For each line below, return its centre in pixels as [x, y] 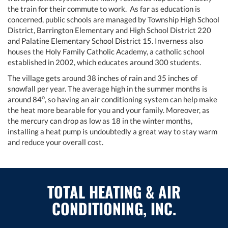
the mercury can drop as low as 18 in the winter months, [100, 120]
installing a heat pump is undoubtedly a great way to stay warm [112, 131]
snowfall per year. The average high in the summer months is [108, 88]
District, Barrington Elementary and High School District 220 [109, 30]
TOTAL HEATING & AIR [114, 191]
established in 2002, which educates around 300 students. [104, 62]
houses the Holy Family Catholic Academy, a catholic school [106, 51]
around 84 [25, 99]
